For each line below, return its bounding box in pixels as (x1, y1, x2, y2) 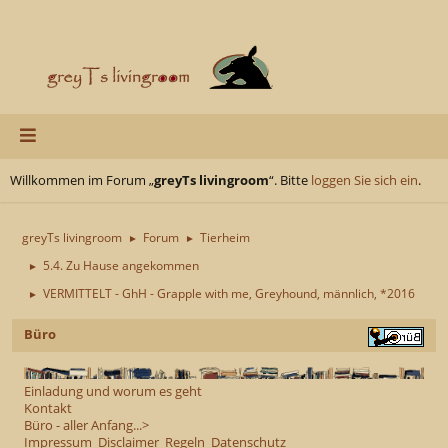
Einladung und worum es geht (24, 381, 202, 400)
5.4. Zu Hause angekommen (43, 256, 199, 274)
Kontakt (24, 398, 72, 417)
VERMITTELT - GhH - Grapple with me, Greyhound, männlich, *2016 (43, 284, 415, 302)
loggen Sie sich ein (311, 170, 418, 189)
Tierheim (200, 228, 250, 246)
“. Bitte (269, 170, 311, 189)
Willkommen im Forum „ (10, 170, 154, 189)
